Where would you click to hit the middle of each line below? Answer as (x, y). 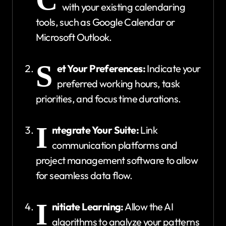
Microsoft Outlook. (74, 37)
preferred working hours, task (119, 84)
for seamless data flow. (84, 176)
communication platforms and (115, 145)
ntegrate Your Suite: (95, 130)
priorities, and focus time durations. (108, 99)
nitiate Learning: (88, 207)
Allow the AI (148, 207)
